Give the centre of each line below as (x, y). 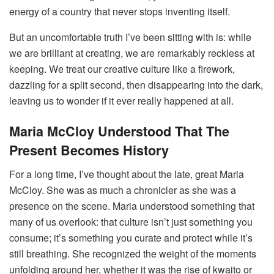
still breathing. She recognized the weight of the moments (133, 254)
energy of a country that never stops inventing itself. (120, 11)
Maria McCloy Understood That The (119, 131)
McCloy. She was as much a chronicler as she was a (123, 190)
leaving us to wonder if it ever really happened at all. (121, 100)
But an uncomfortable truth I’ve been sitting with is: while (130, 37)
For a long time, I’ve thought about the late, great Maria (127, 174)
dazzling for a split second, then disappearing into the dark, (136, 84)
